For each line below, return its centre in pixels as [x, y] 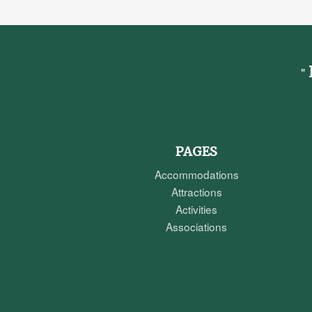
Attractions [196, 191]
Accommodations [196, 174]
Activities [196, 209]
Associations [196, 226]
